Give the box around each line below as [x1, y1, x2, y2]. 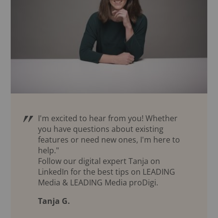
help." [38, 145, 59, 156]
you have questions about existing [38, 123, 164, 134]
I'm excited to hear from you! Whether [38, 112, 178, 124]
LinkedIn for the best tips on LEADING [38, 166, 176, 177]
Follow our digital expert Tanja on [38, 155, 161, 166]
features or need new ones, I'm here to [38, 134, 181, 145]
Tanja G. [38, 195, 71, 206]
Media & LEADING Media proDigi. [38, 177, 159, 188]
